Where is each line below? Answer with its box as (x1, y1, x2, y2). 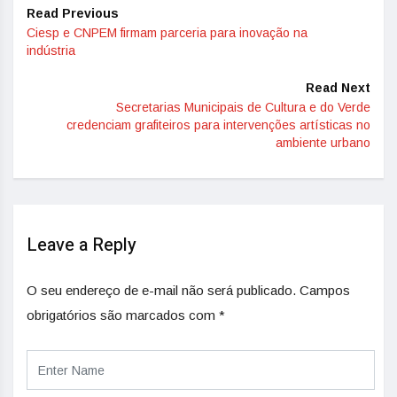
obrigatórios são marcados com (27, 307, 219, 323)
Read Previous (27, 6, 119, 20)
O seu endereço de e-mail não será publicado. (27, 283, 296, 298)
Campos (300, 283, 350, 298)
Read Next (306, 81, 370, 95)
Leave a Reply (27, 232, 136, 258)
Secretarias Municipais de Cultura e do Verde (116, 100, 370, 114)
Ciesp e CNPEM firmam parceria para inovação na (27, 26, 307, 40)
